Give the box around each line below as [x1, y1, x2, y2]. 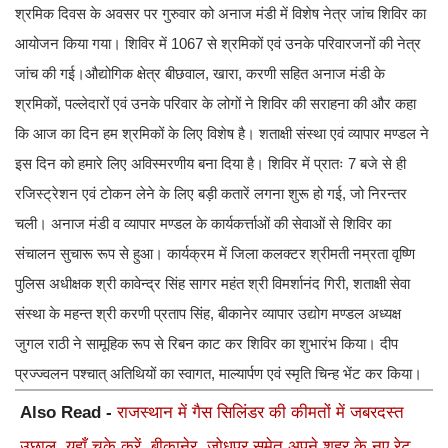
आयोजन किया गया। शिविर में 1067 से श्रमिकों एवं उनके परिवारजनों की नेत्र [15, 35, 421, 53]
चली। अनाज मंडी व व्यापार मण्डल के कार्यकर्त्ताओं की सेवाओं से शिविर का [15, 215, 391, 233]
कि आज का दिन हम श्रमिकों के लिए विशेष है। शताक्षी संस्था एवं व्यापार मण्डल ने [15, 125, 429, 143]
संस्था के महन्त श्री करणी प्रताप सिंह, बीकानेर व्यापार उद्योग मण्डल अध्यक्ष [15, 305, 401, 323]
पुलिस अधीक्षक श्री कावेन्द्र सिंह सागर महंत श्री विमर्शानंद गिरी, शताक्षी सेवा [15, 275, 410, 293]
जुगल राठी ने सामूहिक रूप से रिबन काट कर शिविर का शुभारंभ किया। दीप [15, 335, 398, 353]
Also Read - [20, 403, 117, 423]
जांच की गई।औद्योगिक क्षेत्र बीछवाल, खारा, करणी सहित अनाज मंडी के [15, 65, 385, 83]
